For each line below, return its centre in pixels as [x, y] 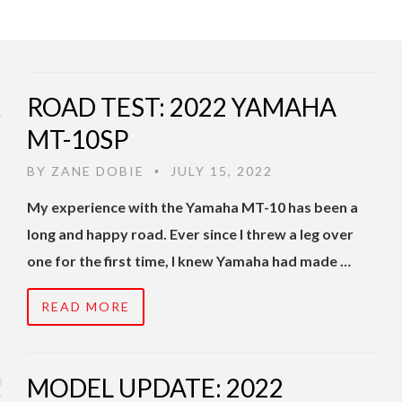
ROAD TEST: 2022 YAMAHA [182, 107]
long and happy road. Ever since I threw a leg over [190, 234]
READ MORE [86, 307]
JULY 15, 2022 [219, 171]
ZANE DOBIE [98, 171]
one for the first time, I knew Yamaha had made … [189, 261]
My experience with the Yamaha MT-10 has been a [192, 207]
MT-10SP [78, 140]
